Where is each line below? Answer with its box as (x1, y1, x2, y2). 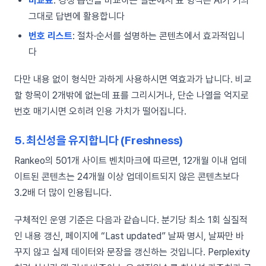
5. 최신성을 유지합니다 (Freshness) (14, 134, 183, 148)
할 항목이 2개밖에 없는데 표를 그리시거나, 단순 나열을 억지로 (14, 90, 249, 102)
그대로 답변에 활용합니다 (28, 10, 125, 22)
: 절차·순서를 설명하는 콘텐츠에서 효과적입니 (72, 30, 245, 42)
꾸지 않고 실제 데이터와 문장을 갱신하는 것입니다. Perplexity (14, 246, 250, 258)
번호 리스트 (28, 30, 72, 42)
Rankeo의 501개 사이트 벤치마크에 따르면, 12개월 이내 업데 (14, 155, 247, 167)
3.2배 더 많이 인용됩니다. (14, 187, 112, 199)
